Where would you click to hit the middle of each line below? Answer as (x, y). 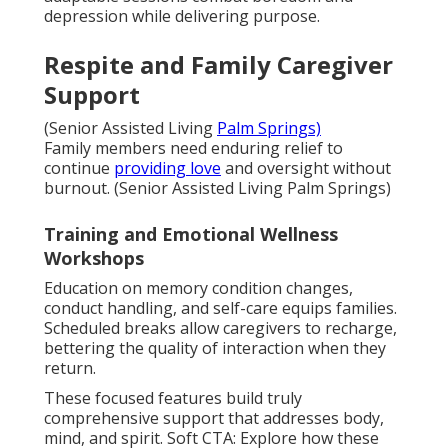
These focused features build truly (173, 397)
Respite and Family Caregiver (218, 64)
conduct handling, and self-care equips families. (220, 307)
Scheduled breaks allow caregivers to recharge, (220, 327)
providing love (167, 167)
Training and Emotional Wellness (191, 233)
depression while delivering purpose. (182, 15)
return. (70, 367)
